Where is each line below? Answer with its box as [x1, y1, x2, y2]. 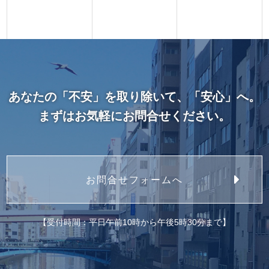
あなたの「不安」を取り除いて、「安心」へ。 [8, 90, 261, 103]
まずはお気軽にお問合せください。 [38, 109, 231, 122]
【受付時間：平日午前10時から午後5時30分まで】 [38, 217, 231, 227]
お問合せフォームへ [86, 174, 183, 185]
